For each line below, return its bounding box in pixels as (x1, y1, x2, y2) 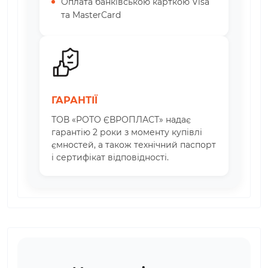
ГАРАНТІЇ (51, 94, 98, 106)
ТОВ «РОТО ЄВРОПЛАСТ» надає (51, 114, 191, 125)
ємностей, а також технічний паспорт (51, 139, 216, 150)
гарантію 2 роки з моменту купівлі (51, 126, 202, 138)
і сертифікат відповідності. (51, 151, 169, 163)
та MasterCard (61, 9, 121, 20)
